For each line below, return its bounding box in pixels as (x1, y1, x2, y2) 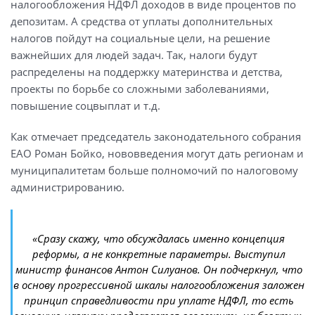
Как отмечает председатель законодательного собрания (11, 129, 301, 143)
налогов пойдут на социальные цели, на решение (11, 30, 270, 45)
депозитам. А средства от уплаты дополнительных (11, 13, 273, 28)
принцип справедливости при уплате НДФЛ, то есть (23, 292, 294, 307)
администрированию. (11, 179, 124, 194)
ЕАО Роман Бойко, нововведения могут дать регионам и (11, 146, 304, 160)
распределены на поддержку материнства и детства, (11, 64, 283, 79)
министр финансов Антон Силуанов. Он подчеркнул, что (15, 262, 302, 276)
